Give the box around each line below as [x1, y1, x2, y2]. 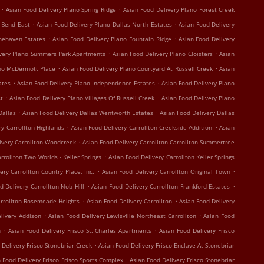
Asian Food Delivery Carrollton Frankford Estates [91, 182, 230, 190]
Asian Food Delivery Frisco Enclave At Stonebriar [98, 241, 235, 249]
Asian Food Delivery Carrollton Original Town [101, 167, 230, 176]
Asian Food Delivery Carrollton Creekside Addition [71, 123, 213, 131]
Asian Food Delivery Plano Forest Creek [123, 5, 235, 14]
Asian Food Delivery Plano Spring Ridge [5, 5, 116, 14]
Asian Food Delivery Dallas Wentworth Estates [22, 108, 153, 117]
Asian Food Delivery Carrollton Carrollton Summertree [82, 138, 235, 146]
